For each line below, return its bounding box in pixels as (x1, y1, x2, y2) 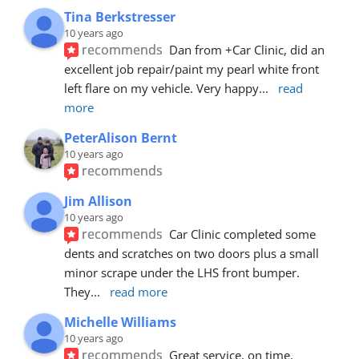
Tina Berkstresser (64, 7, 175, 26)
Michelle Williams (64, 313, 176, 331)
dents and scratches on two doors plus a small (64, 244, 319, 261)
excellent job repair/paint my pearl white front (64, 60, 319, 77)
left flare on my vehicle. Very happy (64, 79, 259, 96)
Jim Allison (64, 192, 132, 210)
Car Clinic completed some (169, 225, 317, 242)
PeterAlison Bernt (64, 128, 177, 147)
